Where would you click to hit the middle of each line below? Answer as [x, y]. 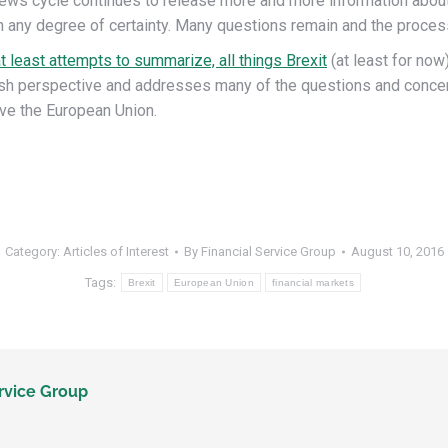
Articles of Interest [115, 251]
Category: [33, 251]
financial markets [313, 282]
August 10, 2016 [397, 251]
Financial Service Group [268, 251]
